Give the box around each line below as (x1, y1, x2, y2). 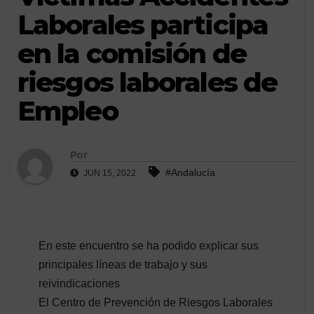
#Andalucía (165, 166, 215, 178)
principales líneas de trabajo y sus (39, 258, 207, 271)
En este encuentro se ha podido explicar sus (39, 239, 259, 252)
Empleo (18, 95, 118, 128)
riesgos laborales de (18, 66, 278, 100)
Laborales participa (18, 8, 268, 42)
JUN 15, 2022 (81, 168, 136, 178)
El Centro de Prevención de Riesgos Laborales (39, 296, 273, 308)
